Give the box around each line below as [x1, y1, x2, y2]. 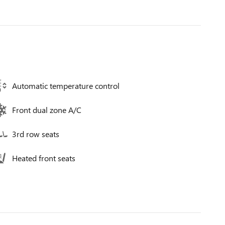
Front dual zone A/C [12, 104, 81, 115]
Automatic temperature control [12, 80, 120, 91]
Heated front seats [12, 153, 75, 163]
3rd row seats [12, 129, 59, 139]
